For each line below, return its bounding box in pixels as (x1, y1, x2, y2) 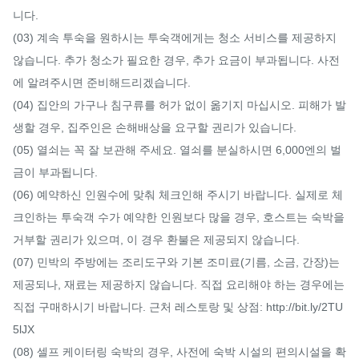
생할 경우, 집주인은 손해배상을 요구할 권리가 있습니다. (13, 120, 296, 134)
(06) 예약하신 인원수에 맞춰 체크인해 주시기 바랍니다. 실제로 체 (13, 188, 343, 201)
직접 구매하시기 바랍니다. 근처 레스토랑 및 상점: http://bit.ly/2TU (13, 300, 343, 313)
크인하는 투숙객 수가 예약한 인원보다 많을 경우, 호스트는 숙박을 (13, 210, 345, 224)
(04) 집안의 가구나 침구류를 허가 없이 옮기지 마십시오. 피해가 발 (13, 98, 346, 111)
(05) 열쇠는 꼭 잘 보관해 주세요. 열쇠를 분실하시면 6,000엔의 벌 (13, 143, 341, 156)
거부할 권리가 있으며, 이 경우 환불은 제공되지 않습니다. (13, 232, 300, 246)
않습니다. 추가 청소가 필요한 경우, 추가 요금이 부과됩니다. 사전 (13, 53, 340, 67)
